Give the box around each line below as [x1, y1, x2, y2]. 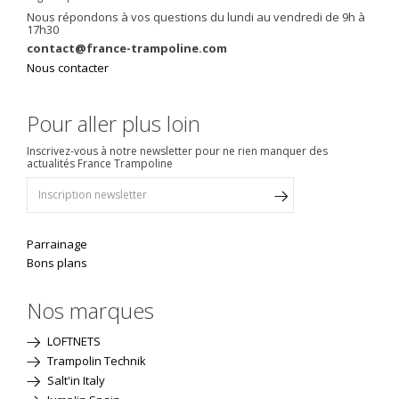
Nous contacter [27, 59, 109, 76]
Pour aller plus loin [27, 108, 200, 138]
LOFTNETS [45, 332, 101, 349]
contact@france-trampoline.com [27, 39, 227, 56]
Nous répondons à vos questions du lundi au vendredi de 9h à [27, 8, 365, 25]
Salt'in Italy [45, 371, 105, 388]
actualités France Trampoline [27, 155, 173, 171]
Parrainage [27, 235, 87, 252]
